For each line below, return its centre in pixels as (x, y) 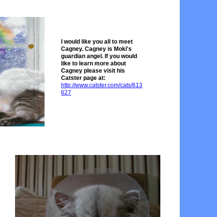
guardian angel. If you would (99, 56)
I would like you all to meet (97, 42)
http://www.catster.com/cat (94, 85)
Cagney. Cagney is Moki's (96, 49)
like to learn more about (93, 63)
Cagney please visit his (93, 71)
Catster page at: (83, 78)
